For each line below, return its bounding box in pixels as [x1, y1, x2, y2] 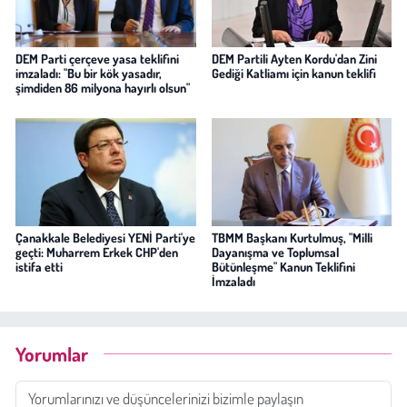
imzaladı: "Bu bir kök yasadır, [15, 65, 162, 81]
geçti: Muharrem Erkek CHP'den [15, 243, 178, 260]
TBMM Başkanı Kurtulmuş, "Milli [211, 229, 372, 245]
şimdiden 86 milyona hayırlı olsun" [15, 79, 190, 95]
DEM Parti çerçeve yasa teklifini [15, 50, 179, 66]
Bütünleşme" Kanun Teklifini [211, 258, 355, 274]
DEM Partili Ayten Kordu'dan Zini [211, 50, 377, 66]
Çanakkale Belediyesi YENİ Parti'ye [15, 229, 195, 245]
